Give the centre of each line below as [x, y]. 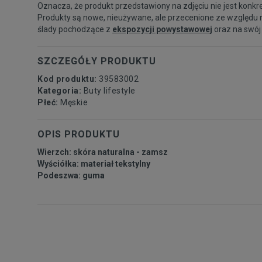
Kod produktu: [68, 79]
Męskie [74, 102]
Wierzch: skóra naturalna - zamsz [103, 152]
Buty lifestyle [109, 90]
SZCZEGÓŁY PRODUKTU [97, 61]
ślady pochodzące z [75, 29]
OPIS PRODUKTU [79, 134]
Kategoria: [61, 90]
